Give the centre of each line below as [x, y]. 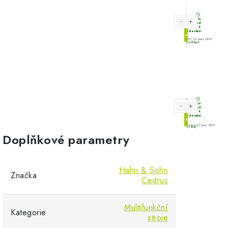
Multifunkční [146, 207]
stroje [158, 218]
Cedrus [155, 180]
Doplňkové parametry [66, 140]
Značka [24, 175]
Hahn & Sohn [143, 170]
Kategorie [28, 212]
